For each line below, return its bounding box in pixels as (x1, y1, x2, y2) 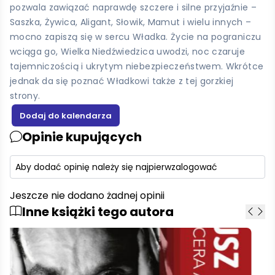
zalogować (171, 160, 217, 173)
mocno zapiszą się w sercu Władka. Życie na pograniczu (10, 30, 261, 43)
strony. (10, 89, 41, 102)
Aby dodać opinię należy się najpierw (15, 160, 171, 173)
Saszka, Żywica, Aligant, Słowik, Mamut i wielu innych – (10, 15, 252, 28)
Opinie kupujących (22, 128, 142, 145)
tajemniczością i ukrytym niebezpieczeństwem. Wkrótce (10, 60, 264, 72)
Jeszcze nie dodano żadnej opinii (10, 188, 165, 203)
